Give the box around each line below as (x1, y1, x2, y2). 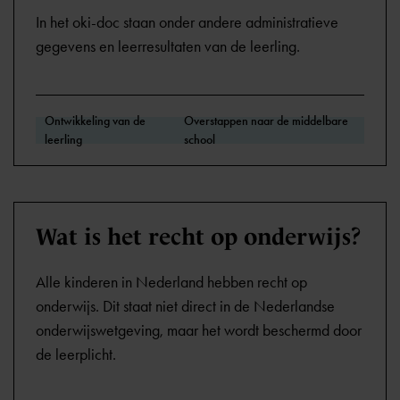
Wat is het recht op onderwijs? (36, 223, 362, 250)
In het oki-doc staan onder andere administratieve (36, 12, 338, 32)
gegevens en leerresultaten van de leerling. (36, 37, 300, 56)
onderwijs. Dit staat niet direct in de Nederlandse (36, 296, 335, 316)
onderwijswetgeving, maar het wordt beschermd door (36, 321, 362, 340)
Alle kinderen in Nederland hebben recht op (36, 272, 307, 292)
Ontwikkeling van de (45, 113, 146, 129)
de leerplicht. (36, 345, 116, 364)
